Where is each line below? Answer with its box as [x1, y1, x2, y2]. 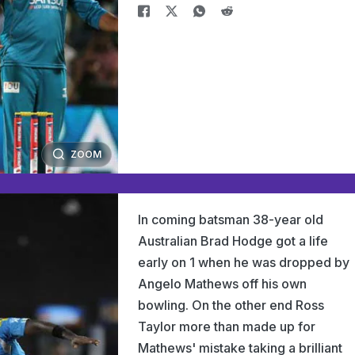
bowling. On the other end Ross [138, 297, 324, 313]
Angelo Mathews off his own [138, 276, 307, 292]
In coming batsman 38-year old [138, 212, 323, 227]
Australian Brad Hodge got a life [138, 233, 328, 249]
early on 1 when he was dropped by [138, 254, 349, 270]
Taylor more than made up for [138, 319, 315, 334]
